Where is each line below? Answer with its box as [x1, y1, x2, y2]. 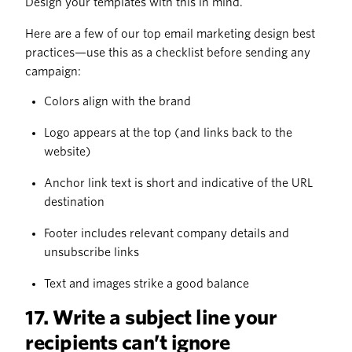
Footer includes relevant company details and [44, 227, 289, 240]
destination [44, 196, 104, 209]
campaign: [25, 65, 81, 79]
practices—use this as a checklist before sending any [25, 46, 310, 60]
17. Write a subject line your [25, 306, 277, 330]
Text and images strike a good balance [44, 277, 249, 291]
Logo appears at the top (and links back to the [44, 126, 292, 140]
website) [44, 145, 91, 159]
